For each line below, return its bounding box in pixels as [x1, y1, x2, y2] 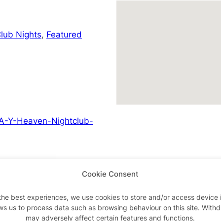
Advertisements [85, 184, 136, 192]
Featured [46, 29, 82, 39]
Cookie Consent [82, 169, 139, 179]
